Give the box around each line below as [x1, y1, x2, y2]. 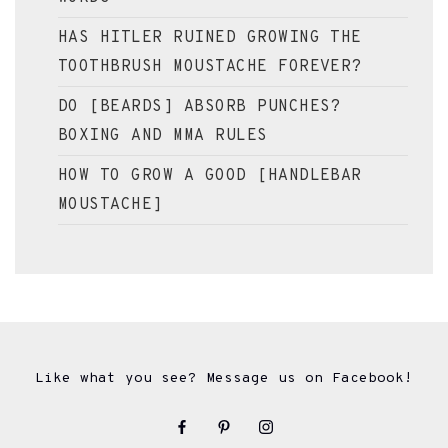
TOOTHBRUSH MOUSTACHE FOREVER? [58, 56, 362, 77]
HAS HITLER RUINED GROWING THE [58, 27, 362, 48]
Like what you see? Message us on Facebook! [35, 370, 413, 386]
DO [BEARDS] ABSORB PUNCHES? [58, 96, 341, 117]
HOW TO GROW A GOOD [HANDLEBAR [58, 165, 362, 186]
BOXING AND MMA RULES [58, 125, 268, 146]
